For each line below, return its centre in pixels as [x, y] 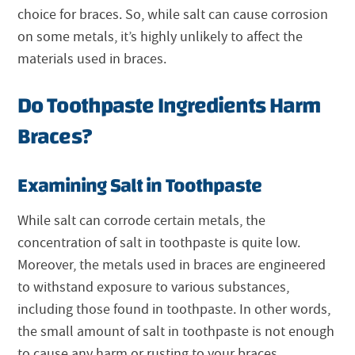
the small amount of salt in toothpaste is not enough [176, 332]
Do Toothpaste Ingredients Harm [169, 106]
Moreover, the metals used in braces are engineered [172, 265]
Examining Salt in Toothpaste [139, 186]
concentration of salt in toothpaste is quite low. [159, 243]
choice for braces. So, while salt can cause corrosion [173, 15]
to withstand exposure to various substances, [154, 288]
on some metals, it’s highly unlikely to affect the [160, 37]
